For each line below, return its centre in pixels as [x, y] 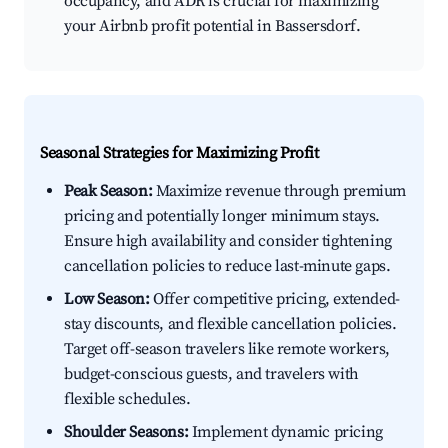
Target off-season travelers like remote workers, [227, 349]
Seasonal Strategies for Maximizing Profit [179, 153]
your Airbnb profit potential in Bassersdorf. [212, 26]
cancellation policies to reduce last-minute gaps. [227, 266]
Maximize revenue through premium [279, 191]
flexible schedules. [127, 399]
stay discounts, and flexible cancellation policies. [230, 324]
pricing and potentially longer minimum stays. [222, 216]
